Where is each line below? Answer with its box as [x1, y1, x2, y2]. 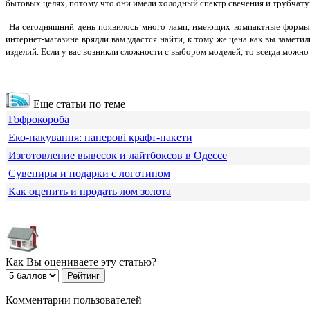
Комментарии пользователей [6, 294, 142, 307]
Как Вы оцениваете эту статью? [6, 256, 156, 268]
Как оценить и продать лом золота [8, 185, 171, 198]
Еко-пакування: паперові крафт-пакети [8, 131, 192, 144]
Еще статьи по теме [30, 98, 125, 111]
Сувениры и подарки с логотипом [8, 167, 170, 180]
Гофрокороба [8, 113, 69, 126]
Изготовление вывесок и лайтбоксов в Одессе [8, 149, 227, 162]
